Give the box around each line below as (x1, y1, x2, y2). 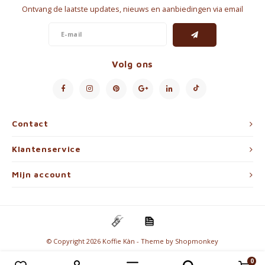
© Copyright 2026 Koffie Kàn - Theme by (47, 236, 175, 245)
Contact (12, 118, 49, 128)
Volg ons (111, 58, 154, 69)
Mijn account (12, 169, 72, 179)
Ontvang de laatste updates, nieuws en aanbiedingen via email (22, 4, 243, 15)
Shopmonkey (175, 236, 218, 245)
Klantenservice (12, 144, 81, 154)
